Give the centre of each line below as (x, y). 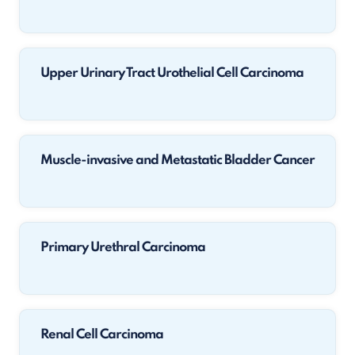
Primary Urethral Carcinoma (123, 248)
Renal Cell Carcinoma (102, 335)
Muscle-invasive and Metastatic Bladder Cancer (177, 160)
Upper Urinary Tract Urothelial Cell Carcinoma (172, 73)
